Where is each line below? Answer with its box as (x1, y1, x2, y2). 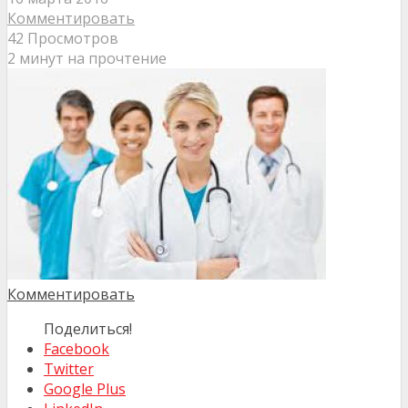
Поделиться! (44, 319, 132, 340)
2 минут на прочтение (7, 48, 167, 69)
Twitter (44, 359, 94, 380)
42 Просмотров (7, 28, 118, 49)
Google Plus (44, 379, 126, 400)
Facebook (44, 339, 109, 360)
